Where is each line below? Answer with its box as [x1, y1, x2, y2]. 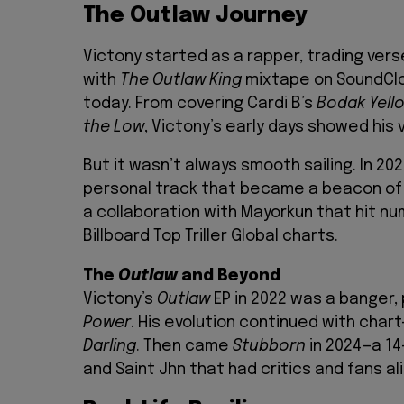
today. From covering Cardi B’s [83, 95, 317, 112]
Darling [83, 338, 136, 354]
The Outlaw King [120, 71, 242, 88]
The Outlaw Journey [83, 4, 308, 27]
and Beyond [178, 268, 280, 284]
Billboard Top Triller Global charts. [83, 228, 338, 245]
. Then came [136, 338, 233, 354]
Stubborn [233, 338, 306, 354]
